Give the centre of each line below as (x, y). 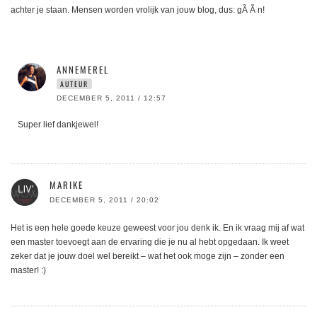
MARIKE (67, 185)
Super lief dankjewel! (58, 125)
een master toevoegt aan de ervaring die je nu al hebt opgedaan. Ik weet (150, 242)
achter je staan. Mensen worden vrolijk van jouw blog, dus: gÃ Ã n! (138, 10)
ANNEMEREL (83, 70)
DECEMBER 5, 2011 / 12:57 (111, 98)
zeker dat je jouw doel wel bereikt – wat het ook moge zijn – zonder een (148, 257)
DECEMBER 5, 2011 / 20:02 (104, 200)
